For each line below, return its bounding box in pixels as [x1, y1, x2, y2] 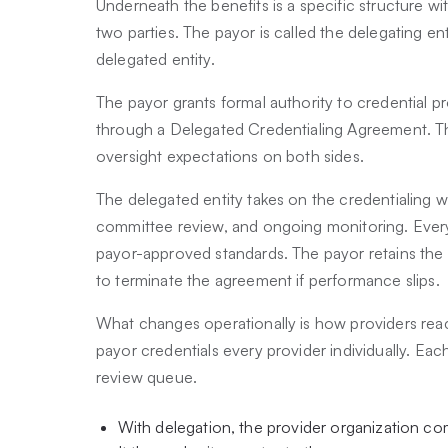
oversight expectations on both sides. [96, 146, 364, 167]
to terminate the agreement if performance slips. [96, 270, 440, 291]
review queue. [96, 367, 202, 388]
